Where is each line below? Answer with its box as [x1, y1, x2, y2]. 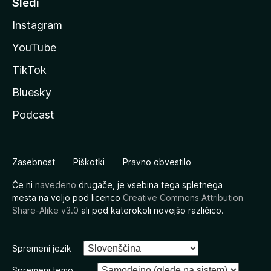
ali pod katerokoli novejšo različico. [79, 205, 224, 215]
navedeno [35, 180, 76, 190]
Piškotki [73, 157, 105, 167]
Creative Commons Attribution [123, 192, 243, 203]
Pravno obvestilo [123, 157, 191, 167]
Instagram [12, 19, 62, 31]
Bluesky [12, 86, 51, 99]
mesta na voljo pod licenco [12, 192, 123, 203]
